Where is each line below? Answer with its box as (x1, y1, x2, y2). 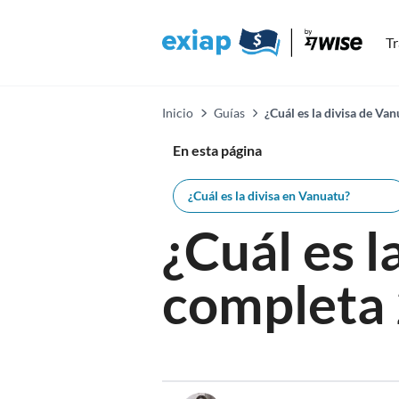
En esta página (173, 142, 262, 159)
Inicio (162, 105, 193, 120)
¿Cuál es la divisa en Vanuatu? (188, 188, 350, 203)
